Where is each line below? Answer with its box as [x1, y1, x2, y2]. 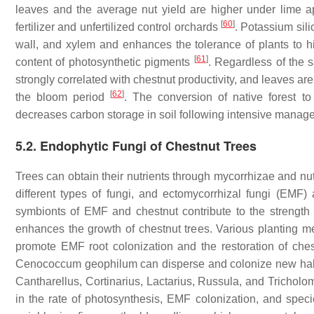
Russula [198, 275, 240, 287]
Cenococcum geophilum [15, 258, 137, 270]
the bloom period [15, 91, 111, 103]
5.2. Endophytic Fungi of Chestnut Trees [15, 137, 257, 155]
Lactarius [146, 275, 192, 287]
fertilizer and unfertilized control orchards [15, 21, 221, 33]
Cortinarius [85, 275, 140, 287]
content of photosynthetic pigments [15, 56, 194, 68]
